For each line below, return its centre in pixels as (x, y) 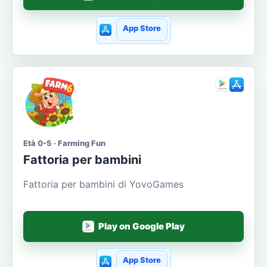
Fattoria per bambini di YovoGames (103, 184)
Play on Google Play (142, 226)
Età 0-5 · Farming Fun (64, 143)
